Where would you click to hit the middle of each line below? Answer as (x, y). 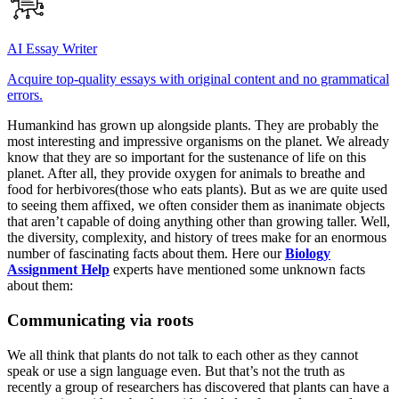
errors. (25, 95)
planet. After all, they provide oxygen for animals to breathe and (186, 174)
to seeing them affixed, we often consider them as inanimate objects (196, 206)
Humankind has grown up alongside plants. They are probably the (193, 126)
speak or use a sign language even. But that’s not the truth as (176, 370)
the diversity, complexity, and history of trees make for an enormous (197, 238)
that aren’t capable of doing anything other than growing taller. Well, (199, 222)
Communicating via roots (100, 321)
